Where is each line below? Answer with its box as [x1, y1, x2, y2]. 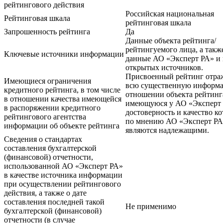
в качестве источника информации [4, 171, 122, 180]
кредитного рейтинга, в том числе [4, 86, 120, 95]
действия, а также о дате [4, 189, 87, 198]
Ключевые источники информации [4, 50, 124, 59]
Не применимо [125, 202, 176, 211]
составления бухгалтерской [4, 144, 97, 153]
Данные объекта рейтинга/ [125, 36, 216, 45]
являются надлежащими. [125, 126, 209, 135]
